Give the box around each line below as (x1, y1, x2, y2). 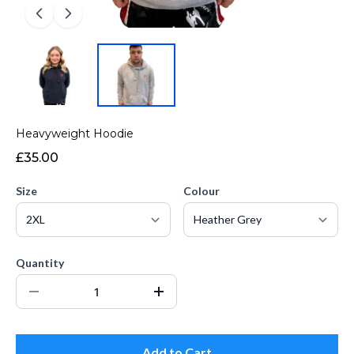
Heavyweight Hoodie (16, 126, 134, 141)
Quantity (16, 256, 64, 269)
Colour (183, 184, 220, 198)
